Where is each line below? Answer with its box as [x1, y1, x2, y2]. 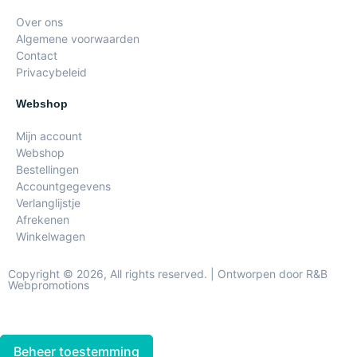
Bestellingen [16, 163, 79, 177]
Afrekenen [16, 213, 69, 227]
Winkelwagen [16, 229, 85, 244]
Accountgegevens [16, 179, 111, 194]
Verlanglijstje [16, 196, 80, 210]
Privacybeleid [16, 65, 87, 80]
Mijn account [16, 129, 82, 143]
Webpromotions [8, 278, 89, 292]
